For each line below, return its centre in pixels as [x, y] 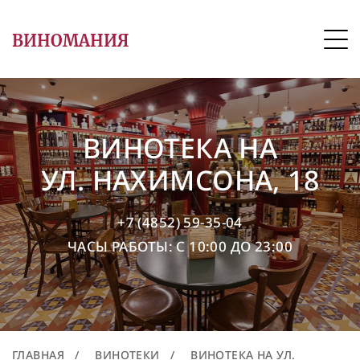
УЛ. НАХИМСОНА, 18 [180, 180]
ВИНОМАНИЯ [70, 41]
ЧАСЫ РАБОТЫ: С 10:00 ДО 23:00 [180, 246]
